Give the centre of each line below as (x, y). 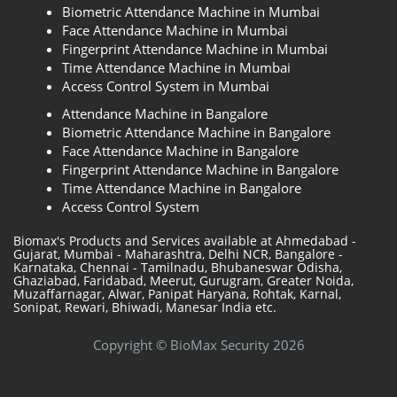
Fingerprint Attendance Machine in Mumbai (195, 49)
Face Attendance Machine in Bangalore (180, 151)
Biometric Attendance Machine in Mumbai (191, 12)
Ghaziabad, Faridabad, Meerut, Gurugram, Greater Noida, (183, 281)
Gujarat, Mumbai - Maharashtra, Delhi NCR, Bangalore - (178, 254)
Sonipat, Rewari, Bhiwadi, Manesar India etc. (145, 307)
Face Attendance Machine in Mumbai (175, 31)
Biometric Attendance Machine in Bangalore (196, 132)
